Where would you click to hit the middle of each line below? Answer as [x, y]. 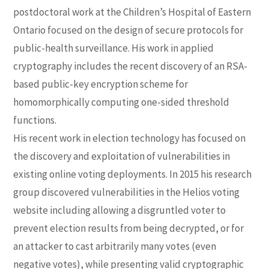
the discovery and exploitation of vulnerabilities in [122, 156]
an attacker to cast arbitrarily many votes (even [115, 246]
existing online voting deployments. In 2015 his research [133, 174]
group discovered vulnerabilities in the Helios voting [127, 192]
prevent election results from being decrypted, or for [129, 228]
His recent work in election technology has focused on [130, 138]
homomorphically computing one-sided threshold [122, 102]
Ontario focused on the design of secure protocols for [128, 30]
